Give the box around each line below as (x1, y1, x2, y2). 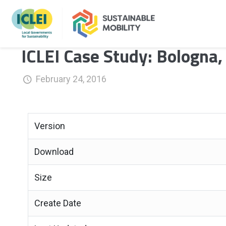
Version (34, 121, 65, 131)
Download (34, 146, 74, 157)
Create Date (34, 198, 81, 208)
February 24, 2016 (36, 74, 107, 84)
